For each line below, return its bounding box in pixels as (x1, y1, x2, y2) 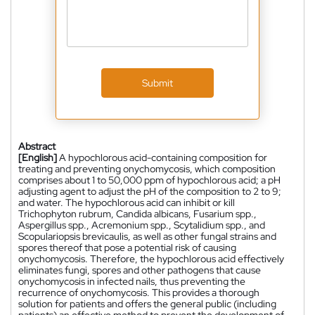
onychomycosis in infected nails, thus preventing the (18, 274, 245, 288)
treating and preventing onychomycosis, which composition (18, 162, 276, 175)
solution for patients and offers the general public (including (18, 297, 276, 310)
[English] (18, 150, 57, 164)
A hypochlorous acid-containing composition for (59, 150, 267, 164)
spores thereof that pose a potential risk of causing (18, 240, 236, 254)
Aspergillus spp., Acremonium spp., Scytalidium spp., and (18, 218, 265, 231)
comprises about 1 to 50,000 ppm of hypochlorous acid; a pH (18, 173, 281, 186)
